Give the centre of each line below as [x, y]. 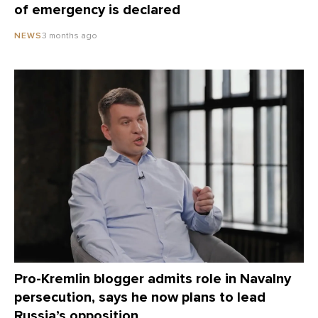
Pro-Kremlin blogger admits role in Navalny [153, 279]
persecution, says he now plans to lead [140, 297]
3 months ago [70, 35]
